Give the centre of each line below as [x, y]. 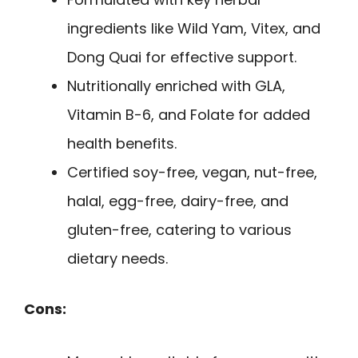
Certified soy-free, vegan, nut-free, [192, 172]
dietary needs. [117, 258]
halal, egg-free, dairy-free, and [178, 201]
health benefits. [122, 143]
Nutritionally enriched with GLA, [176, 86]
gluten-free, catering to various [179, 229]
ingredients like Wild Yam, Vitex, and [194, 28]
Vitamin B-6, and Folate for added [189, 114]
